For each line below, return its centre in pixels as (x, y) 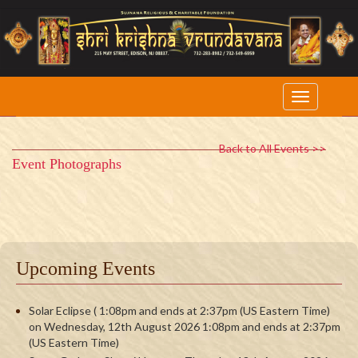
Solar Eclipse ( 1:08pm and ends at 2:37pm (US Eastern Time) (179, 310)
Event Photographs (67, 163)
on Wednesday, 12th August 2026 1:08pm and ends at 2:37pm (185, 326)
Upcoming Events (86, 268)
